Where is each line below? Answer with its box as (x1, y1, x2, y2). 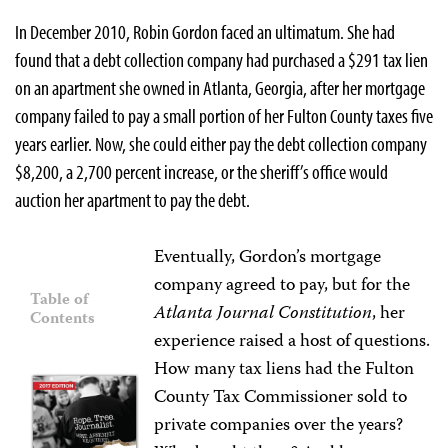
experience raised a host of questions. (154, 327, 431, 357)
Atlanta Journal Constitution (154, 299, 373, 329)
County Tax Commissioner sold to (154, 383, 408, 413)
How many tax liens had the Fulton (154, 355, 415, 385)
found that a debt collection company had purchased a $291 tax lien (15, 47, 428, 72)
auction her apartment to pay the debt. (15, 187, 250, 212)
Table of (30, 288, 88, 314)
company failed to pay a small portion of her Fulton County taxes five (15, 103, 433, 128)
